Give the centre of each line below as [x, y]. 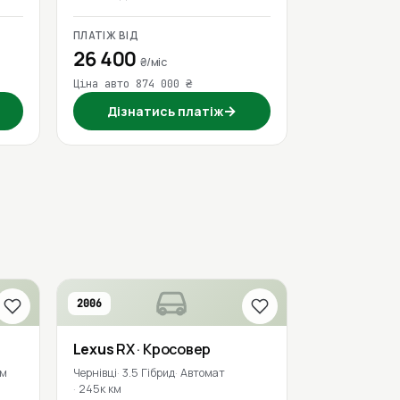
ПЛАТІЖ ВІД [106, 35]
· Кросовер [174, 349]
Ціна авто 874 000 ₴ [132, 83]
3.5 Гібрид [148, 372]
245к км [100, 388]
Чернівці [95, 372]
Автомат [202, 372]
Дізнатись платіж [165, 111]
